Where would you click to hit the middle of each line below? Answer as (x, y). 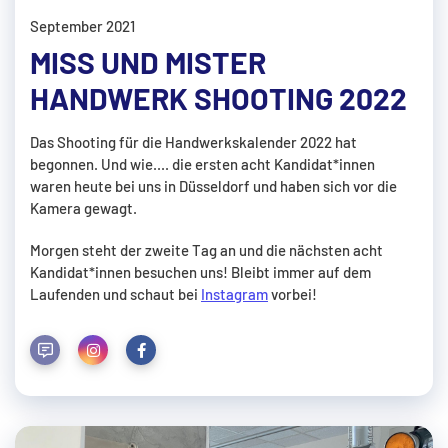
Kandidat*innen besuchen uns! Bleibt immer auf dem (200, 271)
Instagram (234, 293)
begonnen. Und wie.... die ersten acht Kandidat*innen (202, 164)
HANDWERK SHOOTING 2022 (218, 98)
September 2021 (82, 25)
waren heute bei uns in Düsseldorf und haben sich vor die (213, 186)
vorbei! (292, 293)
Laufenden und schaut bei (115, 293)
